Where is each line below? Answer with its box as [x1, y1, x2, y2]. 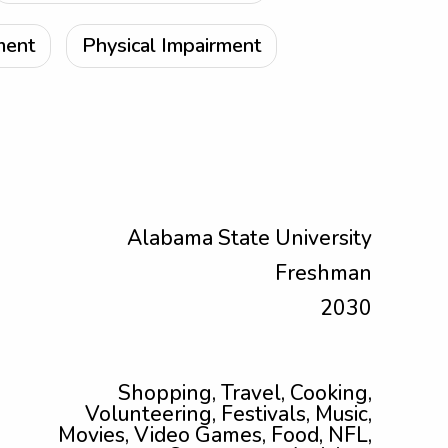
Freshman [275, 259, 372, 287]
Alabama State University [127, 224, 372, 252]
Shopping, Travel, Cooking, [118, 379, 372, 407]
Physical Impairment [82, 32, 261, 59]
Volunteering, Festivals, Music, [85, 400, 372, 428]
